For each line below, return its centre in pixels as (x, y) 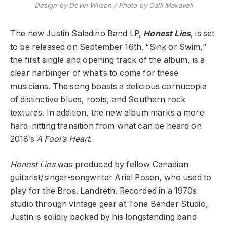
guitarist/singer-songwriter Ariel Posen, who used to (111, 178)
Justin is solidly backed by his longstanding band (103, 217)
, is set (203, 33)
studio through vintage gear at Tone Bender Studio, (109, 204)
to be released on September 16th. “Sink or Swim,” (108, 47)
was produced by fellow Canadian (123, 165)
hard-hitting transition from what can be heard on (106, 126)
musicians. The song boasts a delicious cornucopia (108, 86)
